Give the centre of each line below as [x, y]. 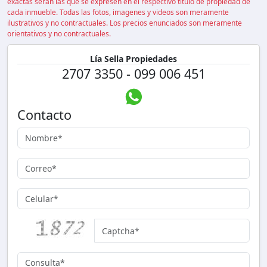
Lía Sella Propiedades [133, 59]
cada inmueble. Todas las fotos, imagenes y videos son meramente [118, 13]
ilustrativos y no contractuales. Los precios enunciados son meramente [125, 23]
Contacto [44, 115]
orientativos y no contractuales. [59, 34]
